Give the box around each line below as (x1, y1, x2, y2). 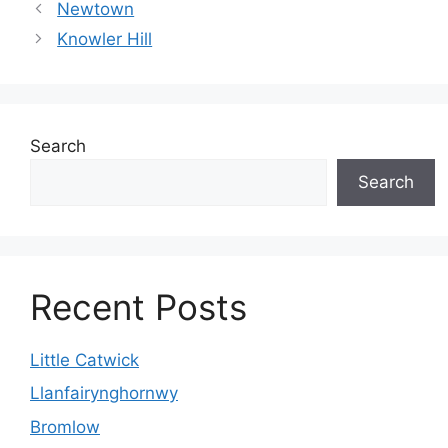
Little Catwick (30, 349, 139, 370)
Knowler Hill (57, 28, 153, 49)
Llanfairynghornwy (30, 383, 178, 403)
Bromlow (30, 416, 100, 437)
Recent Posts (30, 285, 247, 328)
